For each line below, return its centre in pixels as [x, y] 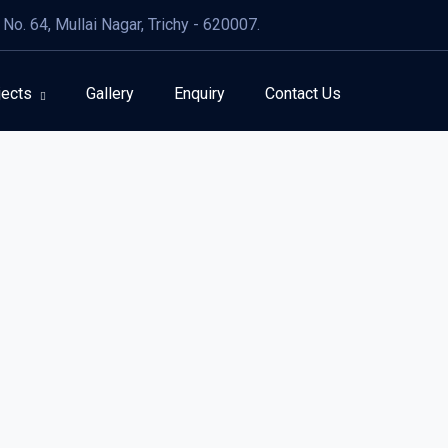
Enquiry [199, 93]
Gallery [110, 93]
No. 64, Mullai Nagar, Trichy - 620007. [131, 24]
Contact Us [303, 93]
